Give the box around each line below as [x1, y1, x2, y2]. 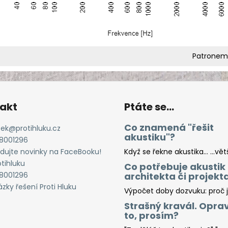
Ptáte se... [124, 100, 174, 115]
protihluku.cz [15, 123, 61, 134]
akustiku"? [124, 131, 175, 144]
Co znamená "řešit [124, 121, 214, 134]
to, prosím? [124, 209, 179, 222]
